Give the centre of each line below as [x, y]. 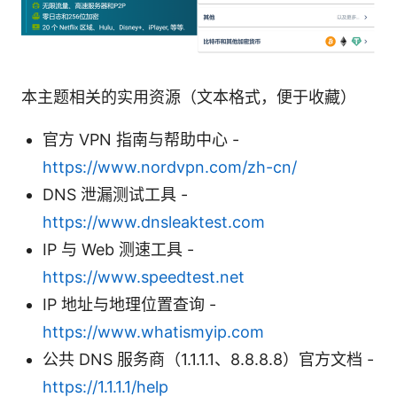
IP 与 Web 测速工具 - [118, 249]
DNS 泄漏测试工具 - [115, 194]
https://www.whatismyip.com [153, 331]
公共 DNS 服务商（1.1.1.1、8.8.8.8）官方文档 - [208, 359]
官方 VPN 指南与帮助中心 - [141, 139]
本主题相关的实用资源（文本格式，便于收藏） [189, 97]
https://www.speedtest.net [144, 276]
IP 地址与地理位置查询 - [129, 304]
